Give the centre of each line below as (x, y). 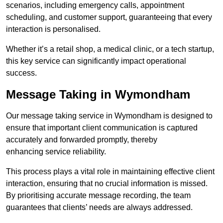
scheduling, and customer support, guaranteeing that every (109, 17)
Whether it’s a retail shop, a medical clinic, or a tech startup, (110, 49)
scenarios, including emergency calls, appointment (95, 5)
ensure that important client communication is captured (102, 128)
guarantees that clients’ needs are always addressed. (99, 208)
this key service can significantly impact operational (96, 61)
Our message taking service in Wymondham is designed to (109, 116)
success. (21, 73)
